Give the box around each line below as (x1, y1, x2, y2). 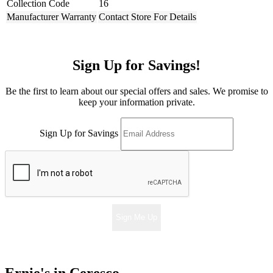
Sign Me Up (116, 213, 157, 222)
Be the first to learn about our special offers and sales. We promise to (5, 85, 268, 96)
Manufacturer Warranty (7, 11, 96, 22)
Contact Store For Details (99, 11, 196, 22)
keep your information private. (78, 96, 195, 107)
